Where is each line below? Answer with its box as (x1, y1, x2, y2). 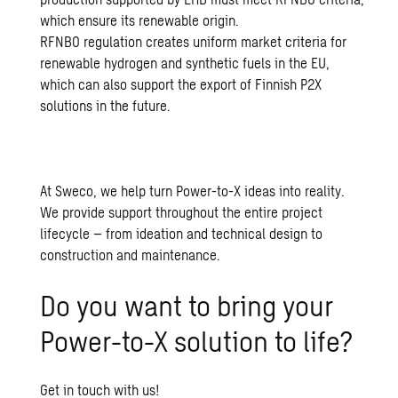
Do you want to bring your (40, 288, 334, 322)
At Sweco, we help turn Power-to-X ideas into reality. (40, 182, 346, 200)
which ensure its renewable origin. (40, 12, 240, 29)
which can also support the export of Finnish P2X (40, 76, 322, 93)
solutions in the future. (40, 97, 171, 115)
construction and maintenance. (40, 246, 221, 264)
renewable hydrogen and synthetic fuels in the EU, (40, 54, 330, 72)
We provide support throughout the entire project (40, 203, 323, 221)
